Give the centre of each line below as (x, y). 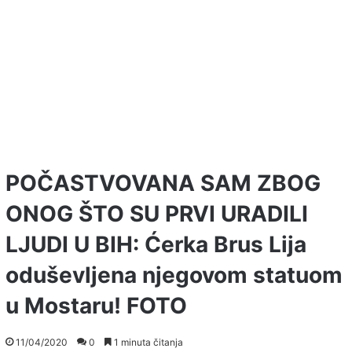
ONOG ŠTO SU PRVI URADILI (157, 214)
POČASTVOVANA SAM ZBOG (163, 183)
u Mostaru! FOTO (96, 306)
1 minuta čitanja (147, 343)
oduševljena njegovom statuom (174, 275)
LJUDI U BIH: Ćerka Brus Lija (156, 245)
